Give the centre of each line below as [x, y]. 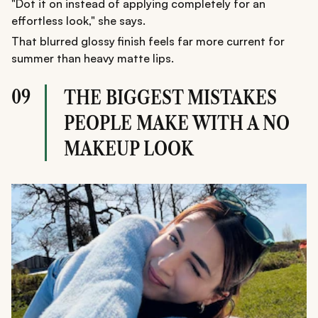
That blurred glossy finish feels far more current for [148, 42]
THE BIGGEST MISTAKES [170, 98]
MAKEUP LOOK [129, 149]
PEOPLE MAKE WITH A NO [177, 123]
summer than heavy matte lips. [93, 59]
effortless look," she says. [78, 21]
